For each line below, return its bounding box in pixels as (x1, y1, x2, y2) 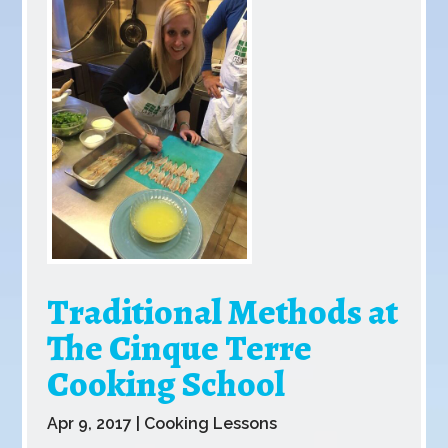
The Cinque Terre (47, 323, 313, 373)
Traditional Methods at (47, 287, 399, 337)
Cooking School (47, 359, 286, 409)
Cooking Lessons (144, 414, 278, 434)
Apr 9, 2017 (47, 414, 133, 434)
